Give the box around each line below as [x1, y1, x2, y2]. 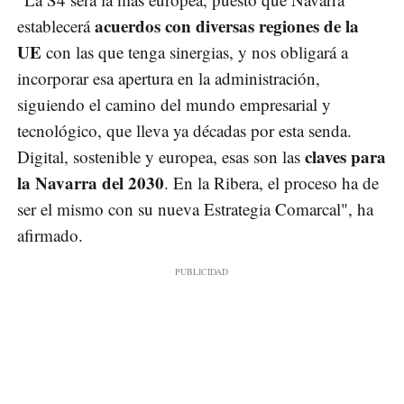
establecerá [17, 14, 95, 38]
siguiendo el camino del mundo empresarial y [17, 93, 331, 116]
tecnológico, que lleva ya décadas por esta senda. [17, 119, 352, 142]
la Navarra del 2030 [17, 170, 164, 196]
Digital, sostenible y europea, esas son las [17, 145, 305, 169]
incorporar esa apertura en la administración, [17, 67, 320, 90]
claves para [305, 144, 386, 170]
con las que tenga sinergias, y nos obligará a [46, 41, 348, 64]
